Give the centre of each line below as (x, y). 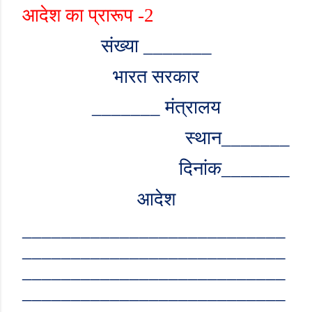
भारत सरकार (156, 77)
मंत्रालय (190, 107)
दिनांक (200, 169)
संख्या (122, 46)
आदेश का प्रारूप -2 (88, 15)
